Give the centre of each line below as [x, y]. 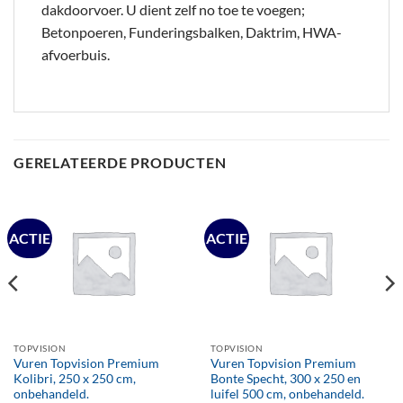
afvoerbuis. [76, 54]
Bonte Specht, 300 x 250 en [285, 378]
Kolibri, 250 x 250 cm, [74, 378]
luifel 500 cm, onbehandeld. [287, 394]
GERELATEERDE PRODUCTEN [120, 162]
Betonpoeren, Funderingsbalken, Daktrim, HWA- [192, 31]
